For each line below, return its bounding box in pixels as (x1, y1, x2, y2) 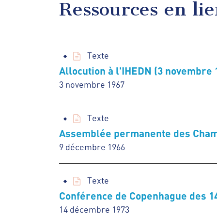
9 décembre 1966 (59, 141, 125, 152)
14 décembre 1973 (59, 203, 129, 215)
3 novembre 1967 (59, 79, 124, 90)
